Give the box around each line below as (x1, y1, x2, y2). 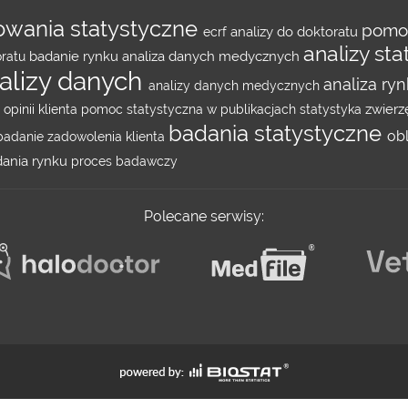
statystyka (300, 102, 365, 117)
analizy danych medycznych (148, 78, 323, 93)
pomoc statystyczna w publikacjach (81, 102, 300, 117)
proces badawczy (71, 154, 178, 168)
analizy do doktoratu (230, 24, 362, 40)
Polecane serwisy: (144, 208, 264, 225)
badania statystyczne (168, 121, 387, 147)
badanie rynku (29, 48, 122, 65)
